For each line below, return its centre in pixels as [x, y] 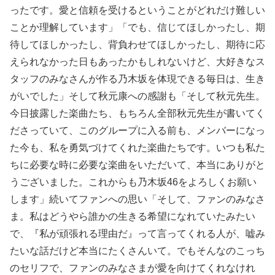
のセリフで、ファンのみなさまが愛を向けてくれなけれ [133, 268]
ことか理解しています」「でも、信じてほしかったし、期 [137, 27]
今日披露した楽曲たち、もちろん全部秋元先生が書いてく [137, 113]
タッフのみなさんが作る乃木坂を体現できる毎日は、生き [137, 79]
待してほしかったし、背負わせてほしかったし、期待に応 [137, 44]
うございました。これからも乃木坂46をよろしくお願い [133, 182]
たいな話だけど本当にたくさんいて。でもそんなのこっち [137, 250]
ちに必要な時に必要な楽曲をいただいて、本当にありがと [137, 165]
